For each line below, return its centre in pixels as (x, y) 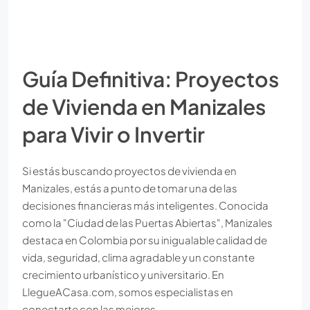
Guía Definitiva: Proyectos (151, 79)
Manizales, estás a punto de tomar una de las (130, 188)
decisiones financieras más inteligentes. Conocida (145, 205)
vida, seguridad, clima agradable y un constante (138, 257)
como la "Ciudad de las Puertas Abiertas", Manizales (147, 222)
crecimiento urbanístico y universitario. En (123, 274)
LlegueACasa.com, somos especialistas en (128, 291)
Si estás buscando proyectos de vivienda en (129, 170)
